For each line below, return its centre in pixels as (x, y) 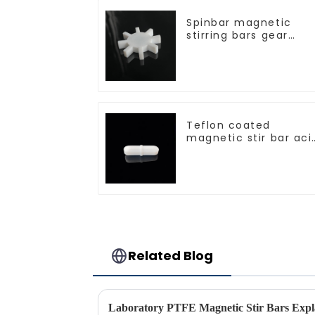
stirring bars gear (237, 35)
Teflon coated (229, 125)
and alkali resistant (243, 150)
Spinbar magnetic (239, 22)
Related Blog (171, 256)
